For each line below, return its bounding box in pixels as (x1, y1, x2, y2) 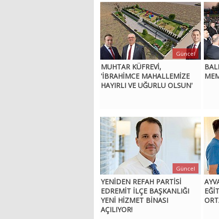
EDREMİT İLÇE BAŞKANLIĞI (101, 186, 190, 196)
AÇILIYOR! (101, 205, 133, 215)
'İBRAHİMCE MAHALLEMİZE (101, 71, 190, 81)
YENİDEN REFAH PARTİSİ (101, 177, 182, 187)
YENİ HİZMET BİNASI (101, 196, 169, 205)
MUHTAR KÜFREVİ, (101, 62, 162, 72)
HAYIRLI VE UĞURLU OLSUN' (101, 81, 193, 90)
